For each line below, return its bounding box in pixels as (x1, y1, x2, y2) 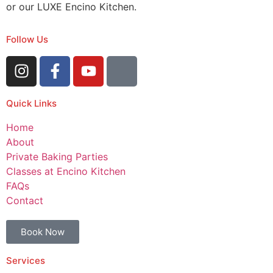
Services (6, 254, 45, 266)
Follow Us (6, 33, 48, 45)
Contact (6, 194, 43, 207)
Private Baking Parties (6, 150, 108, 163)
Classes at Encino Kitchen (6, 165, 126, 177)
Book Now (21, 225, 65, 238)
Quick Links (6, 97, 57, 109)
